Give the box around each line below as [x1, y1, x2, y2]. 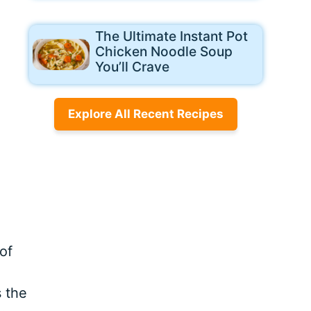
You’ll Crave [94, 58, 169, 75]
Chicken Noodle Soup [94, 42, 233, 60]
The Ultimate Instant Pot [94, 27, 248, 44]
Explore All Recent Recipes [68, 107, 224, 121]
